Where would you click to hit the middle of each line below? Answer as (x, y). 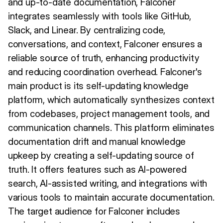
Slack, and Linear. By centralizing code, (87, 30)
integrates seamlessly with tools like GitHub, (100, 16)
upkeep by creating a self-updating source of (101, 156)
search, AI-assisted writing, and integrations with (108, 184)
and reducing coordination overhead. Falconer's (105, 72)
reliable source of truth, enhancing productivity (104, 58)
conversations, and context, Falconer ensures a (105, 44)
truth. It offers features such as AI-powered (97, 170)
